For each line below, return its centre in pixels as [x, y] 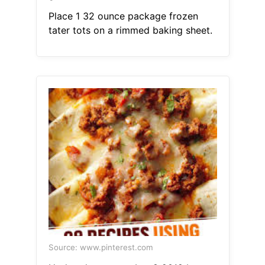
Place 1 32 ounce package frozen [123, 16]
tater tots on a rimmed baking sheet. [130, 30]
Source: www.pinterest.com [101, 248]
